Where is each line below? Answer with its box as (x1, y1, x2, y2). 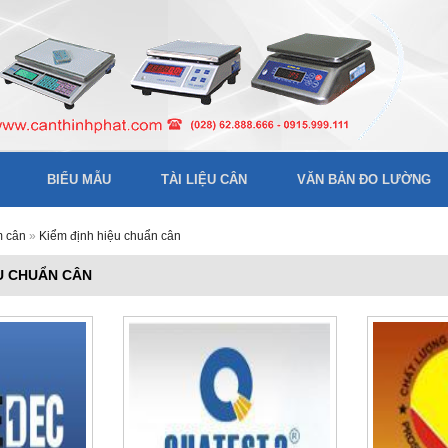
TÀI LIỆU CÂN (161, 172, 247, 187)
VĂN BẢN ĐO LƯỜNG (297, 172, 431, 187)
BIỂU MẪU (47, 172, 111, 187)
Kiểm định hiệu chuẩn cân (39, 229, 181, 243)
